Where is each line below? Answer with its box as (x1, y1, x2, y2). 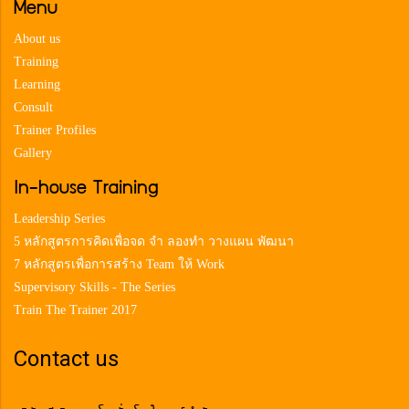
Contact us (14, 345, 119, 372)
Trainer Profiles (14, 122, 96, 137)
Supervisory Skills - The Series (14, 279, 175, 294)
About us (14, 31, 60, 46)
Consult (14, 100, 53, 114)
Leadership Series (14, 211, 105, 225)
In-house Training (14, 180, 159, 198)
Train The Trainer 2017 (14, 302, 137, 317)
